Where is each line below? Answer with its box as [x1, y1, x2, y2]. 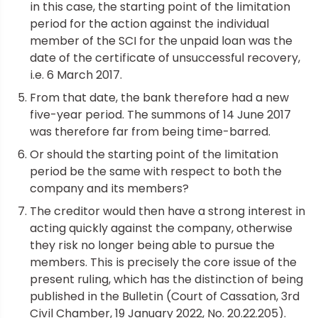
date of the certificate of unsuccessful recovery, [30, 49, 300, 66]
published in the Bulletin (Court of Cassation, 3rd [30, 287, 300, 305]
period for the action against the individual [30, 15, 269, 32]
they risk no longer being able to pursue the [30, 236, 275, 253]
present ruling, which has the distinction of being [30, 270, 303, 287]
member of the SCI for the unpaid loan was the [30, 32, 292, 49]
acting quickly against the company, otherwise [30, 219, 292, 236]
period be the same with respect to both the [30, 163, 282, 180]
